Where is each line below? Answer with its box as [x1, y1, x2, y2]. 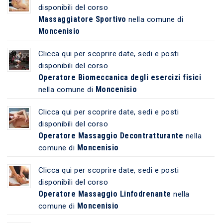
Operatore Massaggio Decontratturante [38, 130, 184, 140]
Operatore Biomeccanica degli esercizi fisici [38, 72, 202, 82]
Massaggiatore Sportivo [38, 14, 126, 24]
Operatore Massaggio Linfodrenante [38, 189, 171, 199]
